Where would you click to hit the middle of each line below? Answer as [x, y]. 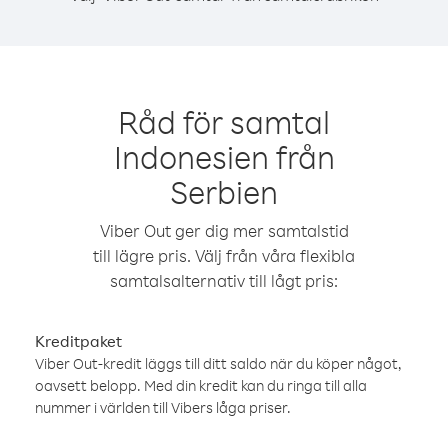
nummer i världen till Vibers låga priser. [163, 407]
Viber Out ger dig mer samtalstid [224, 230]
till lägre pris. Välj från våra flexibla [224, 255]
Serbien [224, 191]
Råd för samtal [224, 121]
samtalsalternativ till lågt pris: [224, 280]
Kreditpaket [78, 341]
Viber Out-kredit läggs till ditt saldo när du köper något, [218, 363]
